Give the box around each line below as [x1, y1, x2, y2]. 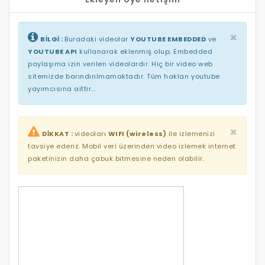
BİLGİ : [40, 34, 64, 44]
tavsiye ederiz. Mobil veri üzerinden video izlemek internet [28, 141, 236, 151]
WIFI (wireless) [108, 128, 166, 138]
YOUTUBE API [28, 46, 77, 56]
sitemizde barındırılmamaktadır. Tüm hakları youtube [28, 71, 220, 81]
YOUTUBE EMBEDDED [130, 34, 206, 44]
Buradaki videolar [64, 34, 130, 44]
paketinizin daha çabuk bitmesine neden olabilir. [28, 153, 204, 163]
